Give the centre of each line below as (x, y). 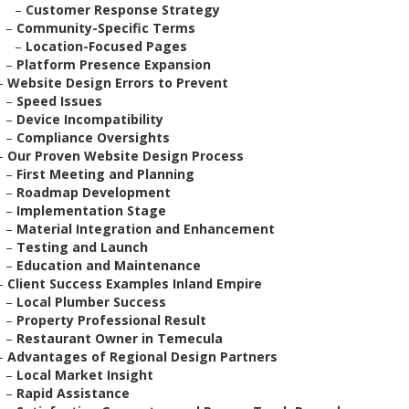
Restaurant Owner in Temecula (120, 338)
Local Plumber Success (91, 302)
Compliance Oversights (93, 137)
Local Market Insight (85, 375)
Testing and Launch (82, 247)
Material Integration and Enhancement (146, 229)
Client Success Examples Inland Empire (135, 283)
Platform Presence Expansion (114, 64)
